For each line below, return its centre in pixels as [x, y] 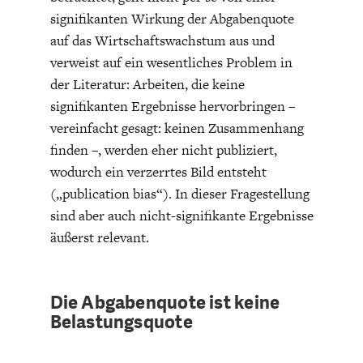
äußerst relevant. [99, 238]
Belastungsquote [121, 322]
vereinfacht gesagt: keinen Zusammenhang [177, 128]
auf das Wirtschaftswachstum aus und [162, 41]
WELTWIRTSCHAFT [185, 139]
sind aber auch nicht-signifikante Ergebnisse [181, 216]
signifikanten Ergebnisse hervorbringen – [172, 107]
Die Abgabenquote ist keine [165, 303]
